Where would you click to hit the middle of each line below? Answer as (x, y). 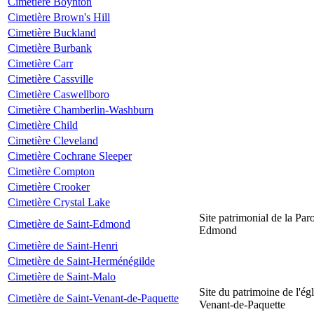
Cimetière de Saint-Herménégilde (81, 261)
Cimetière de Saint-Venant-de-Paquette (93, 298)
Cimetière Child (43, 125)
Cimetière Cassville (50, 79)
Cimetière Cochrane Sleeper (70, 156)
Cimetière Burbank (50, 48)
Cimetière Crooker (49, 187)
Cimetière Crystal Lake (59, 202)
